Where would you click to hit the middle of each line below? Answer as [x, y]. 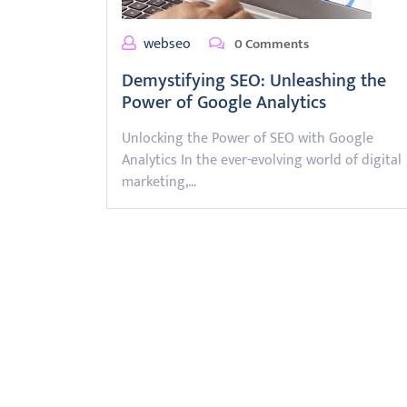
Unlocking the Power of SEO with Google [248, 139]
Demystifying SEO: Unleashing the [254, 81]
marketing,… [159, 182]
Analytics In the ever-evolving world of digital [262, 160]
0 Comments [270, 44]
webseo [167, 44]
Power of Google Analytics [224, 103]
